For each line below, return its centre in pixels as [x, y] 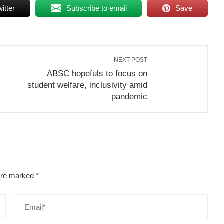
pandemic [129, 97]
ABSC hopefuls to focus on [97, 74]
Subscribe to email [96, 8]
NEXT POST [131, 60]
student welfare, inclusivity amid [87, 85]
